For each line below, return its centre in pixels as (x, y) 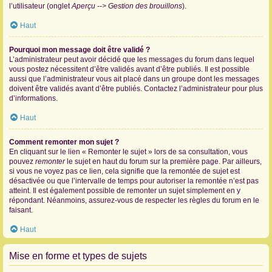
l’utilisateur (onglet (40, 6)
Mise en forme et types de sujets (78, 256)
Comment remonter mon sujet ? (64, 142)
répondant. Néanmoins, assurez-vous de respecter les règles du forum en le (134, 200)
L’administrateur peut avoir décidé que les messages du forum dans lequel (132, 59)
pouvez (22, 161)
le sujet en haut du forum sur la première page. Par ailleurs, (163, 161)
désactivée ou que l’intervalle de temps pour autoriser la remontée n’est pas (134, 181)
